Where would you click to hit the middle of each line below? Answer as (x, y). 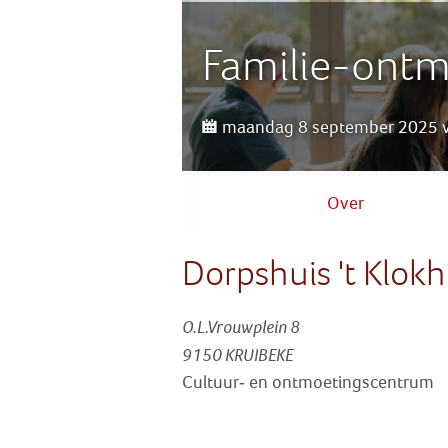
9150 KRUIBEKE (237, 355)
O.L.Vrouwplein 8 (240, 327)
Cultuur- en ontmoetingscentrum (307, 383)
